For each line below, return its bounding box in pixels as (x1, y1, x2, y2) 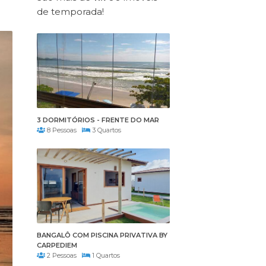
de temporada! (36, 5, 104, 17)
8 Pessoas (45, 125, 82, 134)
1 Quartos (90, 251, 120, 259)
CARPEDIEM (36, 240, 77, 249)
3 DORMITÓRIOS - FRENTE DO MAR (36, 115, 159, 124)
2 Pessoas (45, 251, 82, 259)
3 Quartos (90, 125, 121, 134)
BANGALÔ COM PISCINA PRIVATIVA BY (36, 230, 167, 239)
